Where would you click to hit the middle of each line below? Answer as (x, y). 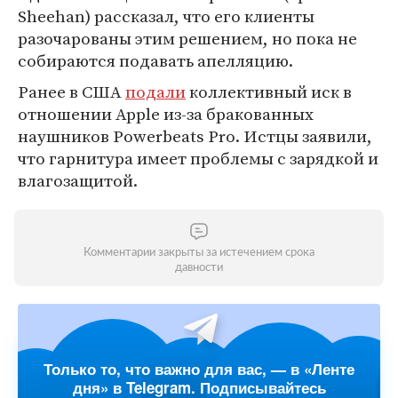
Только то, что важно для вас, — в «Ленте (199, 369)
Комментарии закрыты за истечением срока (199, 253)
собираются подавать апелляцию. (155, 60)
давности (199, 268)
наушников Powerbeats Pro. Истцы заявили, (195, 136)
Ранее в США (72, 92)
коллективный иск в (269, 92)
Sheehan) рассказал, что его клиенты (166, 16)
